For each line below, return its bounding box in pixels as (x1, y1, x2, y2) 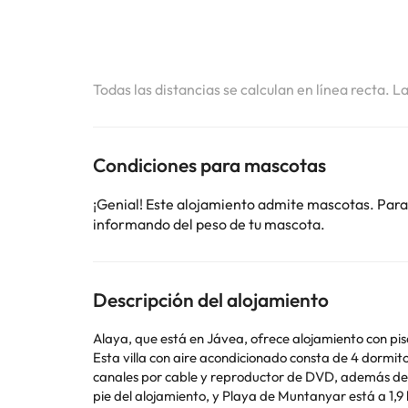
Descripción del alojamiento (93, 288, 329, 311)
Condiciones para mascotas (93, 153, 326, 177)
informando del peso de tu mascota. (93, 215, 325, 233)
